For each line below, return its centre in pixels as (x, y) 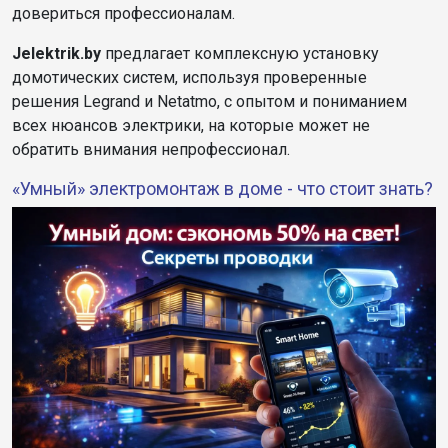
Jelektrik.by (56, 54)
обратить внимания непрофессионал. (151, 150)
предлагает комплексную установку (240, 54)
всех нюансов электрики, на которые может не (191, 126)
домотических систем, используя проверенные (189, 78)
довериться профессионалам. (123, 14)
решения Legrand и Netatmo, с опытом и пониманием (209, 102)
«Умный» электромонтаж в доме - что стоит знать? (222, 189)
